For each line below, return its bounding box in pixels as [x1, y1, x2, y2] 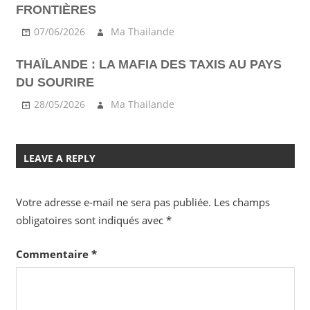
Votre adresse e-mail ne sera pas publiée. [15, 195, 211, 210]
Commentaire [15, 246, 91, 261]
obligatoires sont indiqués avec [15, 213, 166, 228]
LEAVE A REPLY [23, 151, 95, 165]
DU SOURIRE [15, 75, 94, 90]
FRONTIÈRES [15, 3, 96, 17]
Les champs [213, 195, 270, 210]
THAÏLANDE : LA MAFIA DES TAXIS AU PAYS [15, 57, 282, 72]
